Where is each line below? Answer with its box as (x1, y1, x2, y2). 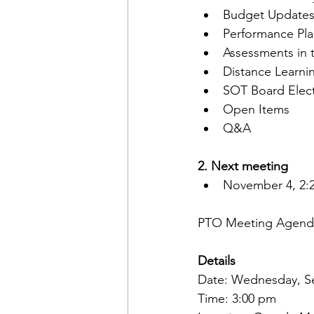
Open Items (223, 102, 289, 117)
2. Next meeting (198, 158, 292, 174)
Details (198, 253, 235, 268)
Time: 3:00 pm (198, 291, 280, 306)
